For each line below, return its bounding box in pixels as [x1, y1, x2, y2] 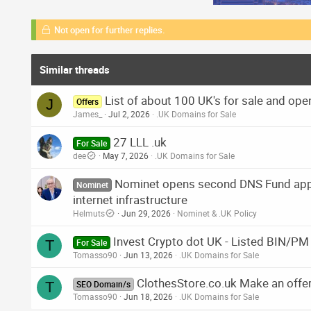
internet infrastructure [73, 191, 187, 208]
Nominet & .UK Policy [177, 207, 257, 219]
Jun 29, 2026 [121, 207, 171, 219]
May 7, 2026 [103, 149, 149, 161]
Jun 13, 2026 [124, 249, 173, 260]
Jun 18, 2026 [124, 290, 173, 302]
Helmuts [73, 207, 105, 219]
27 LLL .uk [113, 133, 167, 150]
